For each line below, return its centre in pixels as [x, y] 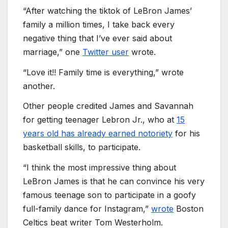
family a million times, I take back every [99, 24]
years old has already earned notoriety [98, 134]
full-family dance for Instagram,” [87, 209]
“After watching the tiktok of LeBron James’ [107, 10]
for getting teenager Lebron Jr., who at [100, 120]
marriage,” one [53, 52]
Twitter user [106, 52]
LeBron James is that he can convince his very [114, 181]
